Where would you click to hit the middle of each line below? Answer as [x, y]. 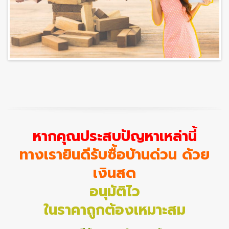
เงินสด [114, 173]
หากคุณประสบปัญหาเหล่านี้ [114, 136]
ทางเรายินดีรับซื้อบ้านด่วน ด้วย [114, 154]
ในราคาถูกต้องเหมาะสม [114, 210]
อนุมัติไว [114, 191]
